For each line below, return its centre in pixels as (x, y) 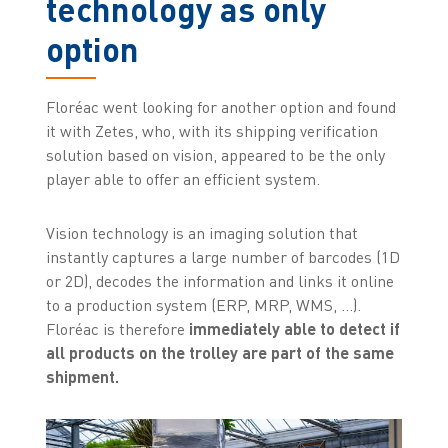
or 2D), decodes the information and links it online (219, 280)
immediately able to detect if (294, 328)
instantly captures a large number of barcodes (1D (222, 256)
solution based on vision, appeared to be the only (215, 154)
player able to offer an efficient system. (182, 178)
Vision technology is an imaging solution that (201, 232)
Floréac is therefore (117, 328)
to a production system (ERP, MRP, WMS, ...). (203, 304)
